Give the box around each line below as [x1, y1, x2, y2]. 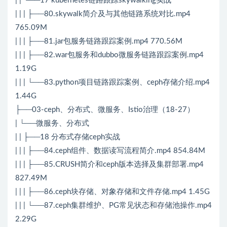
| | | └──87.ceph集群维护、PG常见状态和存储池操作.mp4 [15, 202, 212, 210]
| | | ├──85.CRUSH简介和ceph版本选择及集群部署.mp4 [15, 161, 204, 169]
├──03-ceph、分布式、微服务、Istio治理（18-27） [15, 106, 195, 114]
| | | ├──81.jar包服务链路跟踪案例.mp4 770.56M [15, 37, 182, 46]
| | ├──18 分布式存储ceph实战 [15, 133, 120, 141]
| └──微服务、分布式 [15, 120, 89, 128]
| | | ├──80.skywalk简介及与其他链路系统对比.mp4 [15, 10, 191, 18]
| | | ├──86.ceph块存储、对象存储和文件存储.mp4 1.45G [15, 188, 210, 196]
